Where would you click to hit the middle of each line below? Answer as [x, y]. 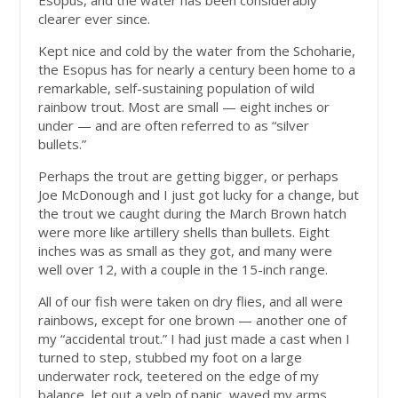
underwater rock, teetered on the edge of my [179, 376]
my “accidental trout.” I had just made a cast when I [195, 339]
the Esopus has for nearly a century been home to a [197, 70]
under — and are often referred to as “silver [174, 126]
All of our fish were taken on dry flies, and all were [191, 302]
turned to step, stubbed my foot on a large [171, 358]
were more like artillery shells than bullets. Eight [184, 232]
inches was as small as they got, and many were [186, 251]
